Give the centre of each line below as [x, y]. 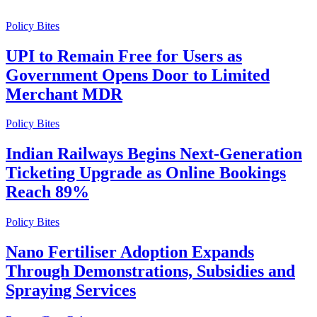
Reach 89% [47, 192]
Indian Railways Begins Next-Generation [154, 154]
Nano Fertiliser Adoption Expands [130, 252]
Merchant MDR [64, 94]
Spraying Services [71, 290]
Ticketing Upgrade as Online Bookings [146, 173]
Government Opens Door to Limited [138, 75]
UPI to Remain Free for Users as [124, 56]
